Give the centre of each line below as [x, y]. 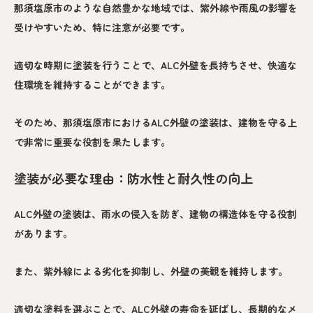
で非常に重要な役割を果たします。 [92, 141]
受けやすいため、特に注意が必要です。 [102, 27]
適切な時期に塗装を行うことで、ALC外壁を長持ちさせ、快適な [155, 65]
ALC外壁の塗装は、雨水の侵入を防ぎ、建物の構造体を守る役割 [155, 213]
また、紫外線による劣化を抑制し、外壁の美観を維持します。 [151, 271]
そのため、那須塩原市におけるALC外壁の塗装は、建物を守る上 [155, 122]
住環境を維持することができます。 [92, 84]
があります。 [43, 233]
